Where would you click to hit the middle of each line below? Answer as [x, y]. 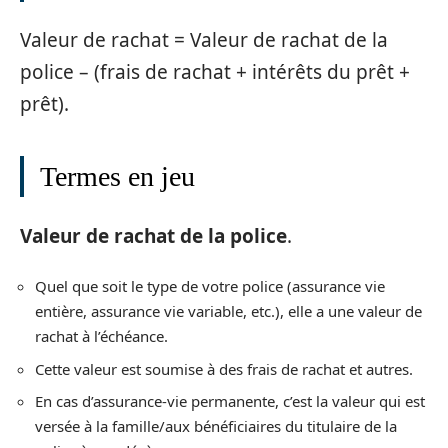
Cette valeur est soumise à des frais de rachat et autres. [224, 368]
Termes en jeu [117, 176]
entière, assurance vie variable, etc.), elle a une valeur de [228, 311]
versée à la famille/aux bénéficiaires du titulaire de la [216, 426]
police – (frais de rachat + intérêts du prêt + [215, 72]
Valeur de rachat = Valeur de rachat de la [204, 40]
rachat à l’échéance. [101, 336]
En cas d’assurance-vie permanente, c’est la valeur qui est [230, 401]
